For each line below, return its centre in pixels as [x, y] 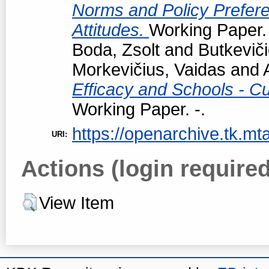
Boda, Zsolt [116, 50]
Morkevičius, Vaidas [149, 69]
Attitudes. [110, 30]
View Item [77, 203]
